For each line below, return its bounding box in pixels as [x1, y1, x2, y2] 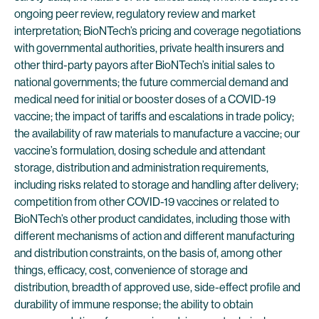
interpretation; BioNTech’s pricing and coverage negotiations [14, 24, 301, 38]
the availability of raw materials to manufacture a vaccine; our [14, 127, 300, 140]
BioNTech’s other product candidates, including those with [14, 212, 290, 226]
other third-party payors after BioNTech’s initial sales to [14, 58, 275, 72]
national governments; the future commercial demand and [14, 75, 288, 89]
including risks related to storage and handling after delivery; [14, 178, 298, 192]
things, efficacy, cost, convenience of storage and [14, 263, 248, 277]
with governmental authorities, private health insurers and [14, 41, 284, 55]
